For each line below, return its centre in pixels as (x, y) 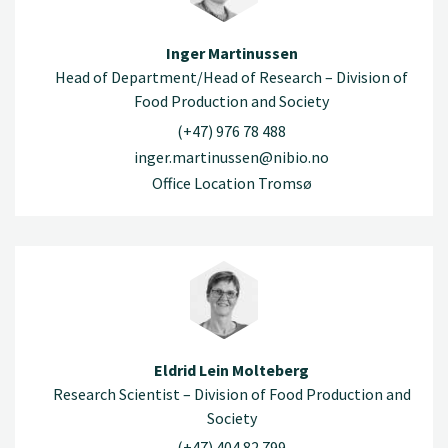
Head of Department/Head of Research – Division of (231, 77)
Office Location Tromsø (231, 182)
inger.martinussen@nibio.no (231, 156)
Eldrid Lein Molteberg (231, 369)
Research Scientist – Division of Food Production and (231, 393)
